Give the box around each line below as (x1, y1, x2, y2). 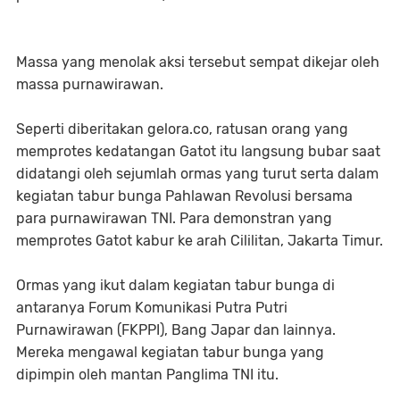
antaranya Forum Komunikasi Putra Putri (16, 298, 287, 316)
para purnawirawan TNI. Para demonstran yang (16, 209, 332, 227)
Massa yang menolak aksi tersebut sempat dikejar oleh (16, 53, 379, 71)
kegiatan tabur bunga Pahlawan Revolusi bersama (16, 187, 353, 204)
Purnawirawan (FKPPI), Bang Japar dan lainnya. (16, 321, 336, 338)
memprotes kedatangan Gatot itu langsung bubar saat (16, 142, 380, 160)
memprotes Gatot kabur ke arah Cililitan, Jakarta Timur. (16, 231, 383, 249)
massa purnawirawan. (16, 75, 167, 93)
